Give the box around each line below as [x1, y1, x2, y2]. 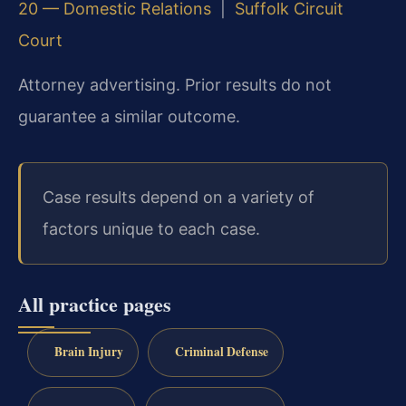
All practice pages [18, 288, 171, 319]
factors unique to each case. [43, 219, 260, 239]
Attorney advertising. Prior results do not [18, 75, 332, 95]
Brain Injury [53, 343, 123, 362]
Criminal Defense [174, 343, 268, 362]
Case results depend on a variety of [43, 188, 314, 208]
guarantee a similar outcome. [18, 107, 240, 127]
